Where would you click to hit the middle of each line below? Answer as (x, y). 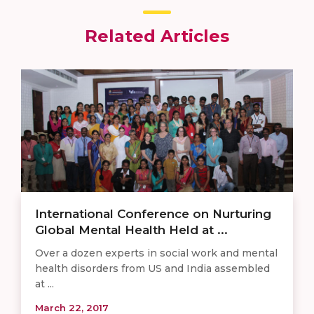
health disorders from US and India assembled (152, 268)
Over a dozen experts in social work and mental (156, 253)
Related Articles (157, 36)
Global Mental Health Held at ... (131, 230)
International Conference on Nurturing (153, 213)
